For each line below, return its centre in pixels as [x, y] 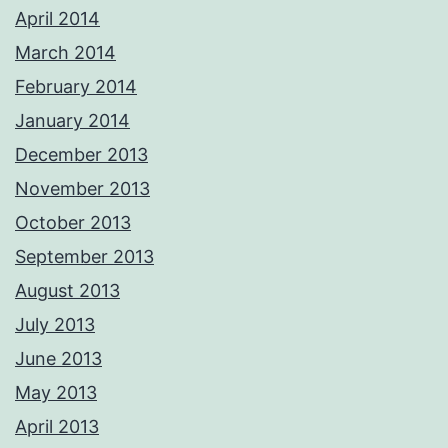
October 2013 [73, 223]
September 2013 [84, 257]
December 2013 [81, 155]
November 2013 [82, 189]
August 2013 [67, 291]
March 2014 [65, 53]
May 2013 [56, 393]
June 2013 [58, 359]
